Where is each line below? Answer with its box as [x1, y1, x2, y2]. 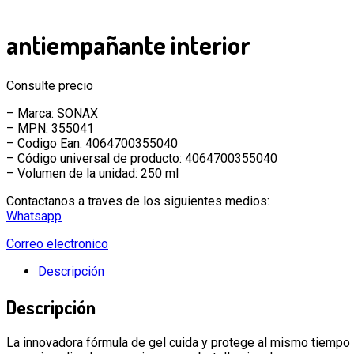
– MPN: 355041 [6, 120, 94, 136]
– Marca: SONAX [6, 105, 98, 121]
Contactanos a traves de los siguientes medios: [6, 193, 269, 209]
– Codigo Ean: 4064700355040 [6, 135, 178, 151]
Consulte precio [6, 77, 93, 93]
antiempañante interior [6, 28, 250, 62]
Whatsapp [6, 208, 62, 224]
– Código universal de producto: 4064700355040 [6, 150, 277, 166]
